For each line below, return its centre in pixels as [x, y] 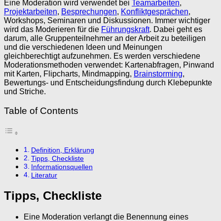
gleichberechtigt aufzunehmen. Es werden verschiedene [102, 56]
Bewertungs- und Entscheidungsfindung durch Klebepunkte [108, 82]
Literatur [44, 175]
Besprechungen [89, 11]
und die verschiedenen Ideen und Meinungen [83, 47]
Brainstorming [158, 74]
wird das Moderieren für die [53, 29]
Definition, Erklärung [62, 150]
